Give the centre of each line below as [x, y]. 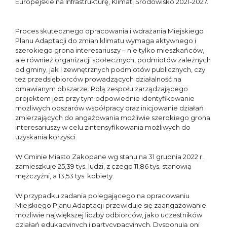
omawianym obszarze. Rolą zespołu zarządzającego [102, 89]
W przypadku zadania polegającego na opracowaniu [102, 196]
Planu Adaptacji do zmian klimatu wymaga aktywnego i [106, 41]
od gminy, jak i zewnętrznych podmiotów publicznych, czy [110, 69]
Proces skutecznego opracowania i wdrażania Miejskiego [109, 31]
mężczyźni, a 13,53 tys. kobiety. [65, 176]
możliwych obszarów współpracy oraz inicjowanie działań [109, 108]
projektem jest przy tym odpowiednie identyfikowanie [105, 98]
